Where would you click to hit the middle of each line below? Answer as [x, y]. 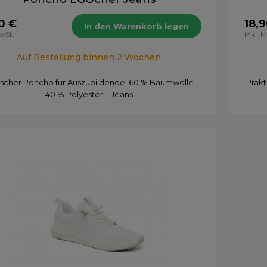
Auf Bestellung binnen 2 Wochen [89, 57]
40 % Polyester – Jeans [89, 94]
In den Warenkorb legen [136, 26]
